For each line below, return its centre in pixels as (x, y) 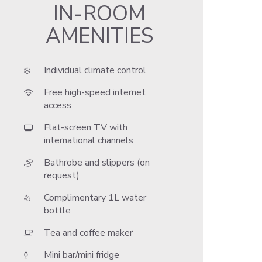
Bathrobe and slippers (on (97, 163)
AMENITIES (100, 36)
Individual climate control (95, 70)
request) (62, 175)
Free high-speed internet (95, 92)
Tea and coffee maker (89, 233)
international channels (89, 140)
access (58, 105)
